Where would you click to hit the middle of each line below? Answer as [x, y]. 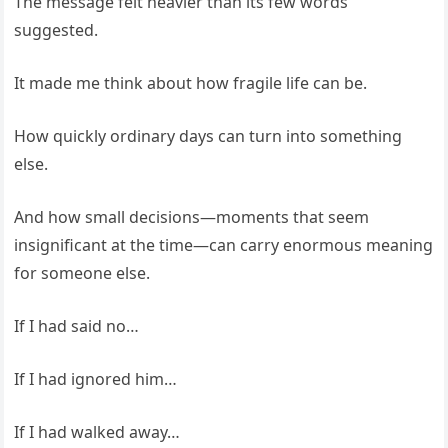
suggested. [56, 30]
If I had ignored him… [96, 379]
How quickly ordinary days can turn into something [208, 136]
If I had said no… [77, 326]
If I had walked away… [97, 432]
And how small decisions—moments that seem [192, 217]
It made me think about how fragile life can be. [191, 83]
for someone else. [82, 273]
